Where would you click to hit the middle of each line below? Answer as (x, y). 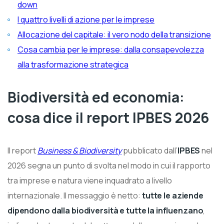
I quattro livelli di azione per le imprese (87, 19)
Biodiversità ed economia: (96, 97)
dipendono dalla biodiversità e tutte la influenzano (105, 210)
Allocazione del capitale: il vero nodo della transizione (117, 34)
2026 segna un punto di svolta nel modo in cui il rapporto (109, 165)
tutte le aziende (173, 195)
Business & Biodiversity (79, 150)
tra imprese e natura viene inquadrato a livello (90, 180)
